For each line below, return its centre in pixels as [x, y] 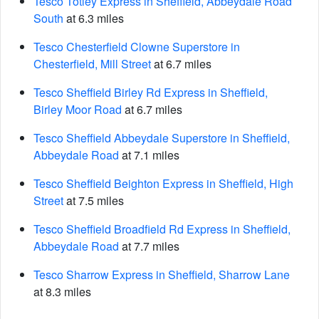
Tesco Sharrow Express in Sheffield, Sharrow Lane [162, 274]
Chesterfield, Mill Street [92, 64]
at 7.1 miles [149, 155]
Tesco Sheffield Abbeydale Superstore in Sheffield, [162, 138]
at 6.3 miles [94, 18]
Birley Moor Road [78, 109]
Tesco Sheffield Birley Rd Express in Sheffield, [151, 92]
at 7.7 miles [149, 246]
